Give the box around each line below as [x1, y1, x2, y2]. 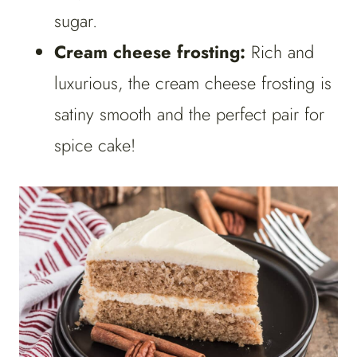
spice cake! [54, 132, 135, 159]
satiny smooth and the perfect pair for [54, 101, 324, 127]
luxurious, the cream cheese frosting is [54, 70, 331, 96]
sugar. [54, 8, 103, 34]
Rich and [251, 39, 314, 65]
